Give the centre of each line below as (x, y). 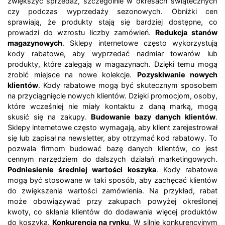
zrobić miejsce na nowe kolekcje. (72, 75)
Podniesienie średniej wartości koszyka (82, 170)
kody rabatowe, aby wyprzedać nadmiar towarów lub (113, 54)
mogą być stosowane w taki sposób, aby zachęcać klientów (113, 180)
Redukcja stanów (186, 33)
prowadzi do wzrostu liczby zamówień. (81, 33)
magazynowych (35, 43)
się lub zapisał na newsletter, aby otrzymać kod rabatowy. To (113, 138)
